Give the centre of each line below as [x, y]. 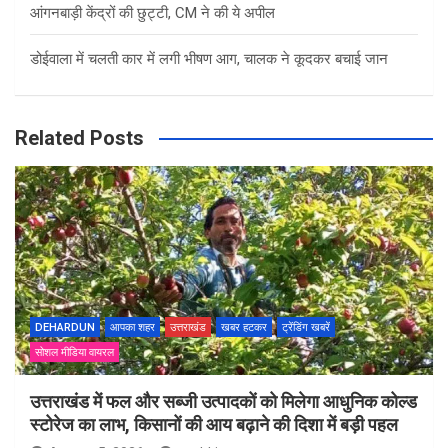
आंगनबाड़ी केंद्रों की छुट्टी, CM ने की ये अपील [152, 13]
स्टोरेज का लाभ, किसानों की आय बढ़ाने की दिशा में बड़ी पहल [214, 425]
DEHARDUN [65, 328]
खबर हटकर [244, 328]
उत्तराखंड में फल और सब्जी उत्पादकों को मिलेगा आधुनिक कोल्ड [223, 402]
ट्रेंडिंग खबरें [306, 328]
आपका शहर [132, 328]
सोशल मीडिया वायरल [74, 353]
